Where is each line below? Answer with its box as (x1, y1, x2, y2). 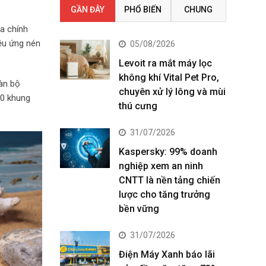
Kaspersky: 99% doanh (119, 146, 217, 157)
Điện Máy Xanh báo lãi (119, 249, 215, 260)
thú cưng (119, 100, 157, 112)
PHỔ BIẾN (124, 5, 162, 14)
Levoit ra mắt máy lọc (119, 58, 212, 69)
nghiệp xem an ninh (119, 160, 203, 172)
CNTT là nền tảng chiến (119, 175, 220, 186)
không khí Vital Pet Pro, (119, 72, 219, 83)
